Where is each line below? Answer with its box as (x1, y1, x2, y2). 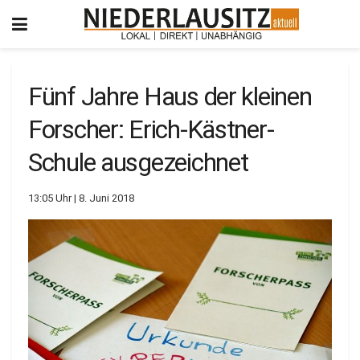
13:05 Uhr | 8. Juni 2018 (28, 191, 134, 204)
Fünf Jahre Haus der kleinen (28, 81, 312, 112)
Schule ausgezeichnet (28, 147, 248, 178)
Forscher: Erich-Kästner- (28, 114, 274, 145)
